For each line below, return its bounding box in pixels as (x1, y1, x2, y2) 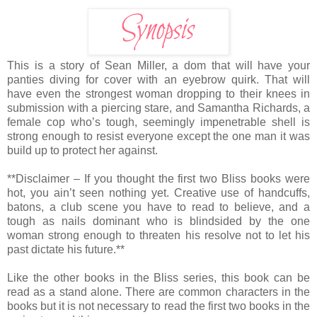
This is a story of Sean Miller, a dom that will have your (7, 59, 310, 71)
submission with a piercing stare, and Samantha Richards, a (7, 101, 310, 114)
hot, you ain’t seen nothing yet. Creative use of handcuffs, (7, 186, 310, 199)
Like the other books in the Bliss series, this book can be (7, 271, 310, 284)
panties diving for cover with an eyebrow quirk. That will (7, 73, 310, 86)
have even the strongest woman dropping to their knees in (7, 87, 310, 100)
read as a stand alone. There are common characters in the (7, 285, 310, 298)
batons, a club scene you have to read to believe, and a (7, 200, 310, 213)
